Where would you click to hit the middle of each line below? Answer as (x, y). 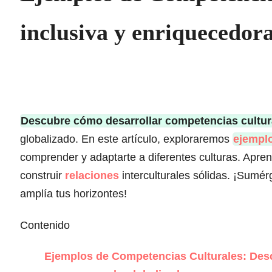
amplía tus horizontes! (73, 194)
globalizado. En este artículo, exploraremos (126, 139)
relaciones (92, 176)
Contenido (45, 225)
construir (42, 176)
